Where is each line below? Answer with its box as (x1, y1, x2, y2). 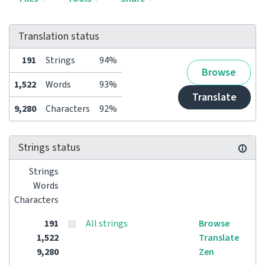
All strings (86, 217, 128, 230)
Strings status (18, 140, 80, 155)
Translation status (18, 29, 99, 44)
